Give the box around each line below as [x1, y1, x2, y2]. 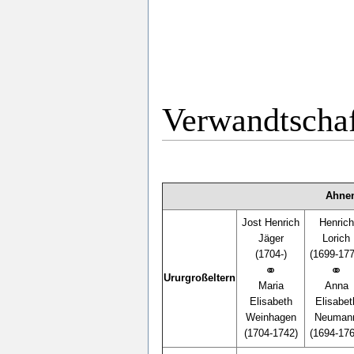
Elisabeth [249, 296, 292, 307]
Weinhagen [245, 311, 296, 323]
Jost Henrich [242, 217, 300, 228]
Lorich [322, 232, 351, 244]
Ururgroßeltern [164, 272, 236, 284]
